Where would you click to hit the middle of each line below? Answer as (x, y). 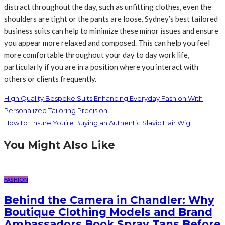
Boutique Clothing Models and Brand (108, 212)
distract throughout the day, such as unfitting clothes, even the (108, 6)
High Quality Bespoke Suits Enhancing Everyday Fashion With (103, 98)
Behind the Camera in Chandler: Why (109, 200)
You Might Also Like (60, 145)
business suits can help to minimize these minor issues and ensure (111, 30)
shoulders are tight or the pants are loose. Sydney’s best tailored (111, 18)
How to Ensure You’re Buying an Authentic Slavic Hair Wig (97, 122)
